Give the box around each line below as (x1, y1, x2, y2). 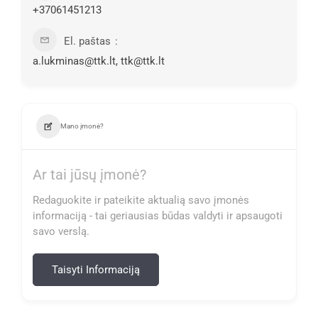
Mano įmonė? (60, 122, 104, 130)
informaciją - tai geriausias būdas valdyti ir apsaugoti (33, 209, 283, 222)
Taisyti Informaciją (52, 263, 140, 276)
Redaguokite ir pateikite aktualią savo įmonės (33, 194, 249, 207)
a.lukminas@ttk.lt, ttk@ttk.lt (33, 55, 165, 67)
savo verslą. (33, 225, 89, 238)
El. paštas (64, 35, 111, 48)
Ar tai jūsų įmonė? (33, 166, 146, 183)
